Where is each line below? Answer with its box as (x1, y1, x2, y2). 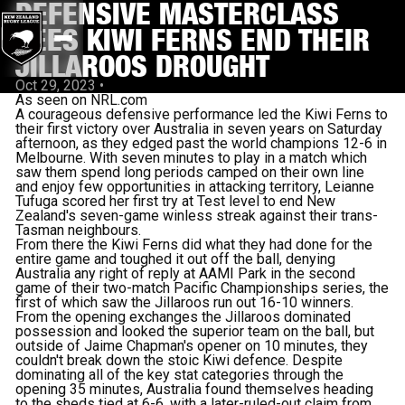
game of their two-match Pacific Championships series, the (15, 279, 390, 297)
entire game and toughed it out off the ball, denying (15, 250, 336, 268)
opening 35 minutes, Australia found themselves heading (15, 381, 374, 398)
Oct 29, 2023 (15, 77, 97, 94)
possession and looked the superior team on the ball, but (15, 323, 375, 340)
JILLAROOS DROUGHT (15, 48, 270, 83)
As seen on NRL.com (15, 91, 148, 108)
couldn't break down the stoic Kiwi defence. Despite (15, 352, 344, 369)
